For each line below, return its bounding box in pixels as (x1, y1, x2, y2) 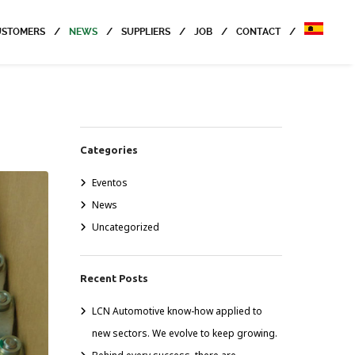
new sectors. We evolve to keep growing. (92, 326, 277, 340)
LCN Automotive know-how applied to (92, 304, 262, 318)
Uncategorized (92, 220, 159, 234)
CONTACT (236, 26, 281, 37)
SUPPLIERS (121, 26, 170, 37)
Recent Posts (80, 273, 148, 284)
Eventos (92, 176, 128, 189)
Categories (80, 144, 138, 155)
